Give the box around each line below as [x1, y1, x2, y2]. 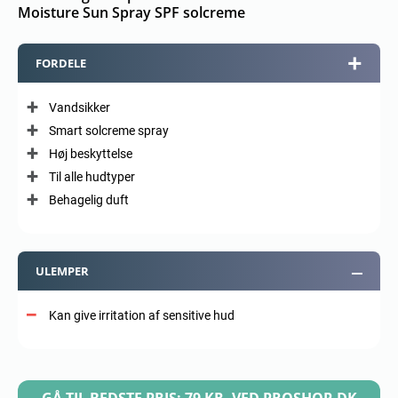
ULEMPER [36, 262, 89, 279]
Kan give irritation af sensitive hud [49, 307, 235, 322]
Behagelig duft [49, 192, 129, 207]
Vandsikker [49, 99, 110, 115]
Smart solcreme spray [49, 123, 169, 138]
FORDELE [36, 54, 86, 71]
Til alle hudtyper [49, 169, 135, 184]
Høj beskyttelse [49, 146, 132, 161]
